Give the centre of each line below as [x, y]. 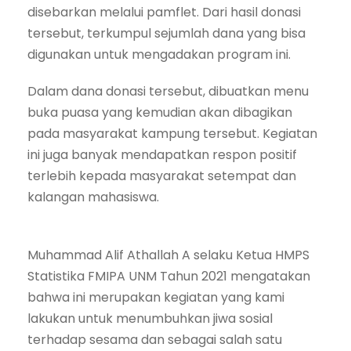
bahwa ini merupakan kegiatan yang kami [156, 297]
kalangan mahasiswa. [95, 197]
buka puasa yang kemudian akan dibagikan [160, 112]
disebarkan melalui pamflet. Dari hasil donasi [164, 12]
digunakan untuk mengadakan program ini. [159, 54]
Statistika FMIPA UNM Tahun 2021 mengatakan [169, 276]
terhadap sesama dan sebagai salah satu [155, 340]
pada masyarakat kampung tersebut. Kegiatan [172, 134]
